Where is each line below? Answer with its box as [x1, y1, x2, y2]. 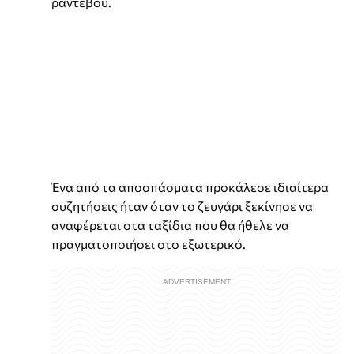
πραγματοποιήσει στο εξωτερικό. [51, 235, 246, 251]
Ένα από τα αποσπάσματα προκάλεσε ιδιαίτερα [51, 179, 329, 194]
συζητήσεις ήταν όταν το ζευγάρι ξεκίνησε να [51, 198, 313, 213]
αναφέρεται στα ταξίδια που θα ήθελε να [51, 217, 289, 232]
